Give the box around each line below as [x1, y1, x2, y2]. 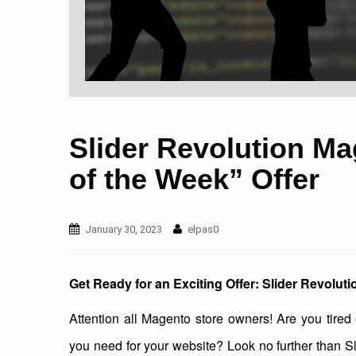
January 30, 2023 [85, 223, 162, 235]
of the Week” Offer [69, 163, 319, 195]
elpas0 [188, 223, 219, 235]
